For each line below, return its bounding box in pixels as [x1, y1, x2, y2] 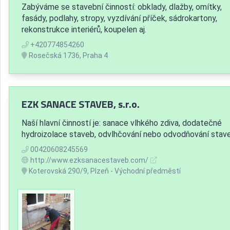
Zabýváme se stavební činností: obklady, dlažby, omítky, [22, 2, 222, 12]
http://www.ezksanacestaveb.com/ [30, 156, 148, 164]
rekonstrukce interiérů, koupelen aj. [22, 24, 146, 34]
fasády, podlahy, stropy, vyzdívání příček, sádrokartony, [22, 13, 217, 23]
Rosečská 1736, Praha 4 [27, 51, 108, 60]
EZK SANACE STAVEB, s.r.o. [22, 95, 140, 112]
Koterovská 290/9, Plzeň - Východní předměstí [27, 166, 181, 175]
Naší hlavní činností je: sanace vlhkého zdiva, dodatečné [22, 118, 222, 128]
